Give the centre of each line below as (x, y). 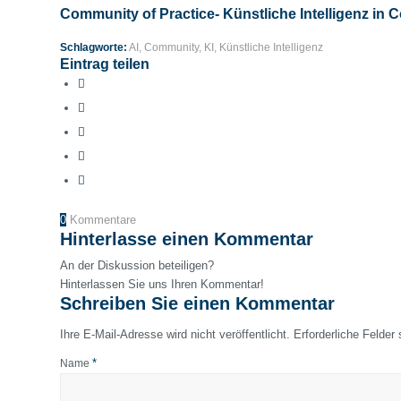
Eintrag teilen (105, 64)
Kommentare (103, 220)
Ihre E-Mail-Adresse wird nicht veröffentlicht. (175, 335)
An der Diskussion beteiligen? (137, 266)
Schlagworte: (94, 47)
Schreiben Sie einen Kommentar (197, 304)
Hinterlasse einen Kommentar (187, 239)
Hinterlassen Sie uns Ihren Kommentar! (162, 285)
